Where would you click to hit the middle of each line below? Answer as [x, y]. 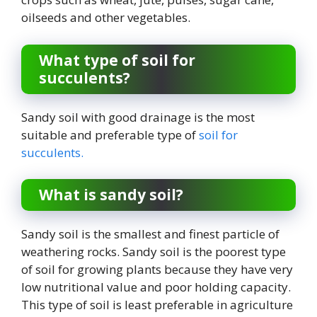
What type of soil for [117, 60]
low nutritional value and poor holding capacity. [156, 287]
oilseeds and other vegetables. [107, 18]
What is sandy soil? [111, 195]
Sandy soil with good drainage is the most [138, 117]
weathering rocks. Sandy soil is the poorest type [154, 252]
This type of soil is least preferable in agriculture [157, 305]
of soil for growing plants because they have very [157, 270]
